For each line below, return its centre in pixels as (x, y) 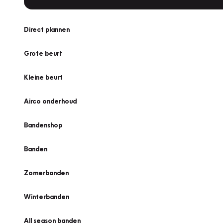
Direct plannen (47, 29)
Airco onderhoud (50, 101)
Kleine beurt (43, 77)
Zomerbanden (46, 173)
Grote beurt (43, 53)
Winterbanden (47, 197)
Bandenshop (43, 125)
